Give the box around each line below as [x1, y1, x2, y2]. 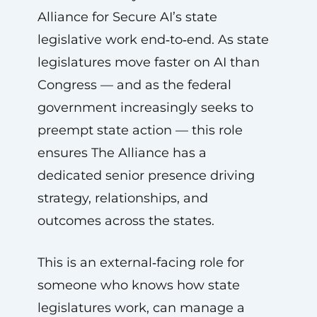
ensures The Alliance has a [37, 145, 207, 161]
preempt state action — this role [37, 122, 243, 138]
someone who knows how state [37, 277, 240, 293]
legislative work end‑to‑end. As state [37, 32, 269, 47]
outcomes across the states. [37, 213, 214, 229]
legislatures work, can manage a [37, 300, 245, 316]
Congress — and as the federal [37, 77, 231, 93]
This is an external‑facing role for [37, 255, 244, 270]
